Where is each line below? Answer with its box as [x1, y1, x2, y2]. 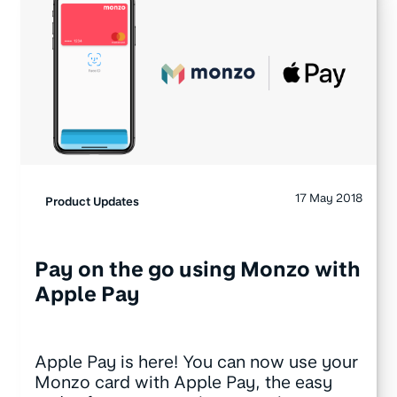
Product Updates [44, 193, 139, 208]
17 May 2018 [295, 190, 363, 205]
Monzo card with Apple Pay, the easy [34, 371, 332, 393]
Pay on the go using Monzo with [34, 257, 361, 283]
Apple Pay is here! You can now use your [34, 351, 358, 372]
